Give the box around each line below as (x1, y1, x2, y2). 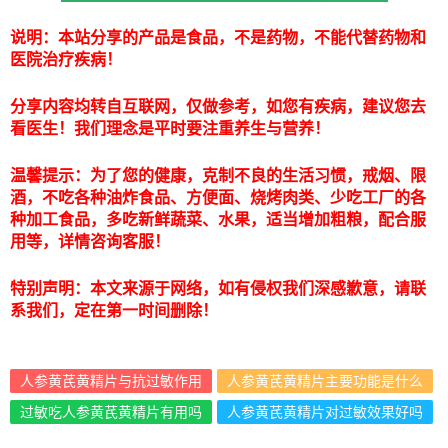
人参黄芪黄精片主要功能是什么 (227, 371, 423, 391)
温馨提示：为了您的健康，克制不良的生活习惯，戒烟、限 (10, 164, 426, 187)
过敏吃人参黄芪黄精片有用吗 (20, 402, 202, 422)
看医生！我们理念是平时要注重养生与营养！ (10, 117, 330, 140)
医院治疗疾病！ (10, 48, 122, 71)
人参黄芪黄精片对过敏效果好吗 (227, 402, 423, 422)
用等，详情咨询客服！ (10, 230, 178, 253)
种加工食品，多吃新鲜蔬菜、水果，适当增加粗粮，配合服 (10, 208, 426, 231)
